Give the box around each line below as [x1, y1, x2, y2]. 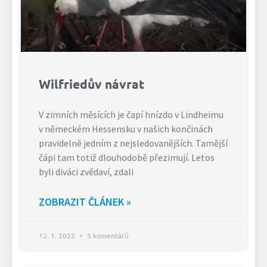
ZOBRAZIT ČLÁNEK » [39, 194, 131, 209]
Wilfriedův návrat [39, 75, 144, 92]
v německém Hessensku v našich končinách [39, 122, 213, 135]
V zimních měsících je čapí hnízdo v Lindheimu [39, 108, 223, 120]
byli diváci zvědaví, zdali [39, 165, 133, 178]
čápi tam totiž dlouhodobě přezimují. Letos [39, 151, 215, 163]
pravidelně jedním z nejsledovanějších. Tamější [39, 136, 228, 149]
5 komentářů [85, 230, 129, 240]
